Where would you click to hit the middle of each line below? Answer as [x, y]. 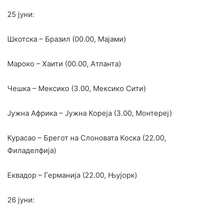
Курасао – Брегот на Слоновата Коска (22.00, [87, 138]
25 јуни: [21, 14]
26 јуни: [21, 200]
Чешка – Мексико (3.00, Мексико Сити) [77, 88]
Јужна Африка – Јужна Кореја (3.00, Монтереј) [90, 113]
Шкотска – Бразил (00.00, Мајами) [67, 39]
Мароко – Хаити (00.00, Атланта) [64, 63]
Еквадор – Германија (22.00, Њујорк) [72, 175]
